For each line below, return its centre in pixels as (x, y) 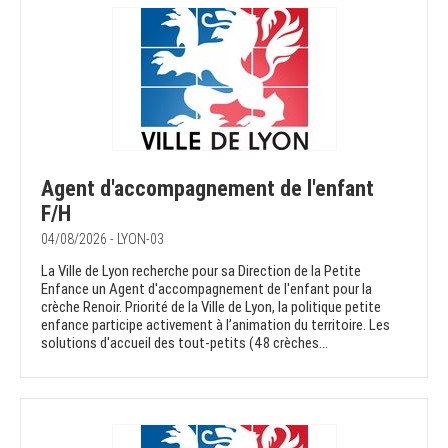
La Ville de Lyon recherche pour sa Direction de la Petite (201, 271)
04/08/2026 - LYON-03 (102, 239)
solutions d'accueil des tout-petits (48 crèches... (184, 343)
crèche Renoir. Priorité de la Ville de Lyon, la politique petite (211, 307)
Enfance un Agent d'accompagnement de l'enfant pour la (206, 289)
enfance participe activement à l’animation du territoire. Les (215, 325)
